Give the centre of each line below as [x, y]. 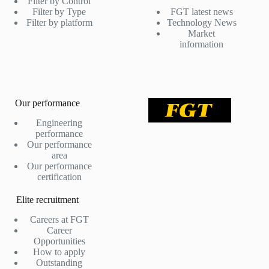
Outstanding [59, 262]
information [202, 44]
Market [202, 34]
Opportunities [59, 241]
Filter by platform [59, 23]
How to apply [59, 252]
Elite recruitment [47, 199]
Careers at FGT [59, 219]
